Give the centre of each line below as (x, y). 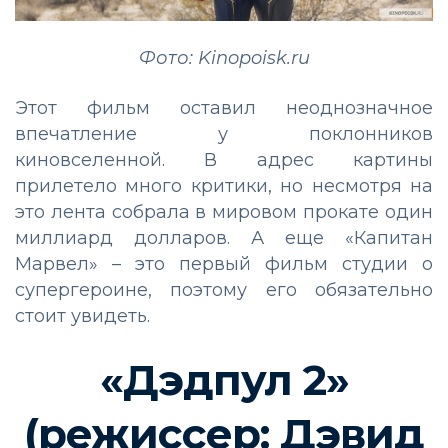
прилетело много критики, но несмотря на (224, 185)
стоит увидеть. (82, 315)
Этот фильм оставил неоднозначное (224, 107)
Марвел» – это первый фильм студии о (224, 263)
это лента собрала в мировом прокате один (224, 211)
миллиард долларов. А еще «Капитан (224, 237)
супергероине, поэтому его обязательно (224, 289)
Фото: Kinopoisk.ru (224, 57)
